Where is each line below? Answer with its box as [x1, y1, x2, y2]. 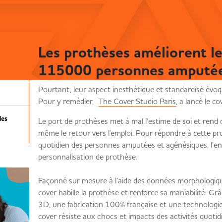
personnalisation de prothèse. [38, 152, 147, 162]
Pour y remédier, [38, 96, 99, 106]
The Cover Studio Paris [98, 96, 176, 106]
